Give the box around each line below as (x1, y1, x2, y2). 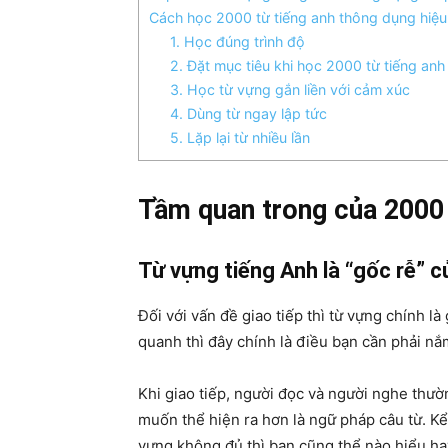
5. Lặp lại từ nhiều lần (170, 129, 311, 147)
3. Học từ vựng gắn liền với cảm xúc (170, 81, 411, 99)
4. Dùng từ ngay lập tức (170, 105, 328, 123)
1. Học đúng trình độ (170, 33, 306, 51)
